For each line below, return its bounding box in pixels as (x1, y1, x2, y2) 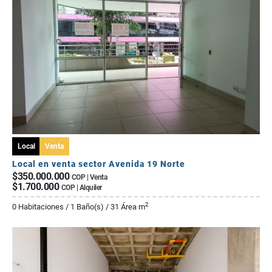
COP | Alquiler (61, 183, 102, 192)
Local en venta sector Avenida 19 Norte (12, 159, 185, 169)
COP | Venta (71, 173, 107, 182)
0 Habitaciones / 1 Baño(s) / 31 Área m (12, 202, 145, 212)
